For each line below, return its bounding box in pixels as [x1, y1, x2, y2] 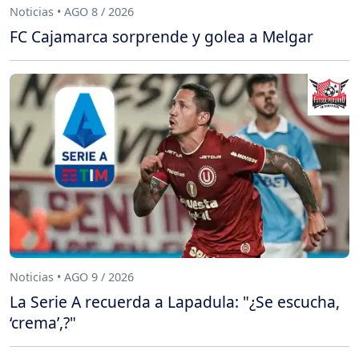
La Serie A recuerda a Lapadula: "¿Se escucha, [10, 291, 340, 313]
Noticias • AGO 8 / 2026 [10, 3, 134, 19]
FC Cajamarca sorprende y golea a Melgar [10, 26, 313, 48]
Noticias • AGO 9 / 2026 [10, 268, 134, 284]
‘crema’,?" [10, 312, 76, 334]
